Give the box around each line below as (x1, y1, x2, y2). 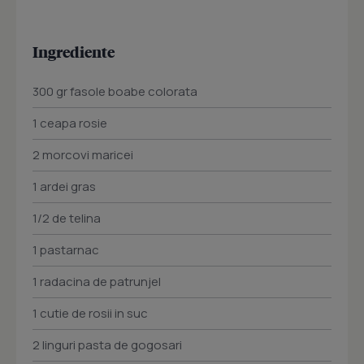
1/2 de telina (32, 210, 101, 227)
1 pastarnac (32, 241, 99, 259)
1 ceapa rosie (32, 115, 107, 132)
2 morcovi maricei (32, 146, 133, 164)
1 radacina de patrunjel (32, 273, 161, 291)
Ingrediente (32, 42, 115, 62)
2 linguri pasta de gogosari (32, 336, 182, 354)
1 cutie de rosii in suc (32, 305, 148, 323)
